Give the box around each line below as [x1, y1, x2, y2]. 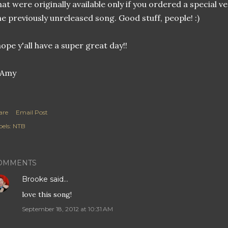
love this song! [22, 190, 72, 199]
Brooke [22, 175, 48, 184]
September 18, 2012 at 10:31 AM [22, 205, 113, 213]
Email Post [16, 108, 48, 116]
